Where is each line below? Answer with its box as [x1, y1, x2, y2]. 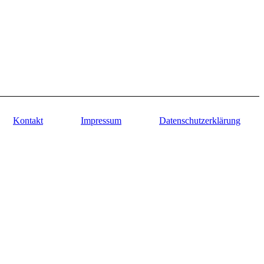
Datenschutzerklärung [159, 115, 240, 126]
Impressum [81, 115, 121, 126]
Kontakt [13, 115, 43, 126]
